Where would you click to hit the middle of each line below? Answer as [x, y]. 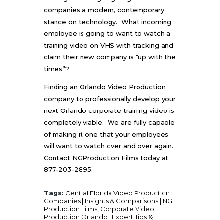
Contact [58, 157]
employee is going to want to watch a [107, 33]
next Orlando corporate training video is [109, 110]
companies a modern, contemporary [104, 10]
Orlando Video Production [123, 87]
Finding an [62, 87]
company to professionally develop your [110, 98]
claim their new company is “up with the [110, 57]
